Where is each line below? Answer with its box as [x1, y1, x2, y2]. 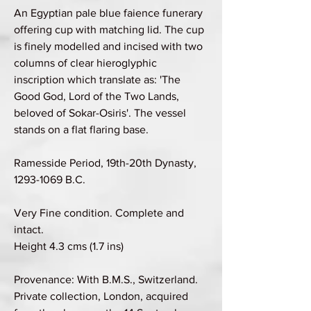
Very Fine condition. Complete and [14, 206, 184, 219]
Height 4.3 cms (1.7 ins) [14, 239, 124, 252]
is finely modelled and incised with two [14, 40, 203, 52]
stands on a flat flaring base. [14, 123, 149, 135]
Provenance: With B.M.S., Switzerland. [14, 273, 198, 285]
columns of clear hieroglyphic [14, 56, 157, 69]
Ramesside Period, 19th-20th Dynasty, [14, 156, 196, 169]
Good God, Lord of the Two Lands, [14, 90, 179, 102]
